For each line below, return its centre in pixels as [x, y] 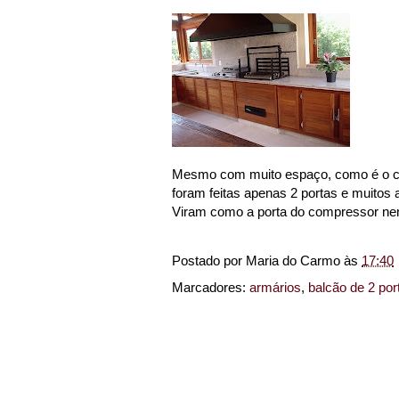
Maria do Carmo [293, 260]
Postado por [209, 260]
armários [275, 287]
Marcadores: [211, 287]
